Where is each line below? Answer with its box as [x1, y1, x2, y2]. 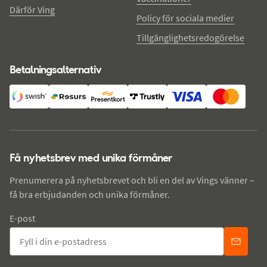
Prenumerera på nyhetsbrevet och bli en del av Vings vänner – [10, 173, 254, 186]
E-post [10, 212, 35, 224]
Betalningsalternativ [10, 62, 101, 76]
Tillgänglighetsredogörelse [136, 31, 244, 44]
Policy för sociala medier [136, 11, 234, 24]
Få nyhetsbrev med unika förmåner [10, 150, 172, 164]
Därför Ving [10, 3, 55, 15]
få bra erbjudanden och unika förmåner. [10, 188, 170, 200]
